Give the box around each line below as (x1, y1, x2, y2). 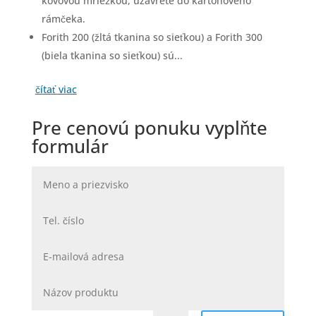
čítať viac (35, 83, 77, 97)
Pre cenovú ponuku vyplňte (31, 115, 267, 141)
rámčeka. (41, 12, 85, 26)
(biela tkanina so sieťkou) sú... (41, 49, 183, 63)
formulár (31, 133, 109, 159)
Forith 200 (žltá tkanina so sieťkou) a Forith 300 (41, 30, 262, 44)
